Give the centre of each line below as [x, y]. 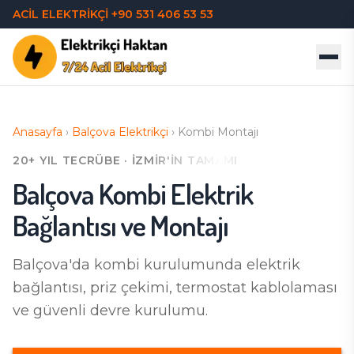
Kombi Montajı [218, 132]
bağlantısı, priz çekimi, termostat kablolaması [175, 288]
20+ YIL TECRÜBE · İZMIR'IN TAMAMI [126, 160]
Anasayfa [38, 132]
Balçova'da [51, 265]
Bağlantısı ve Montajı [121, 225]
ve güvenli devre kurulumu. [110, 311]
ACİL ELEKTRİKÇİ [62, 14]
